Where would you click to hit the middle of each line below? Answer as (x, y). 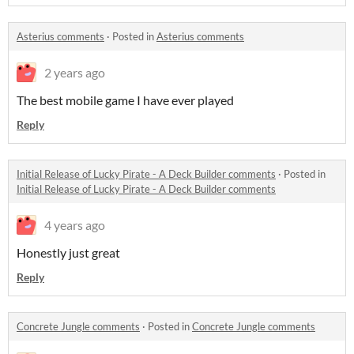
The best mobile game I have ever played (125, 100)
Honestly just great (68, 252)
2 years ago (75, 72)
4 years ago (75, 225)
